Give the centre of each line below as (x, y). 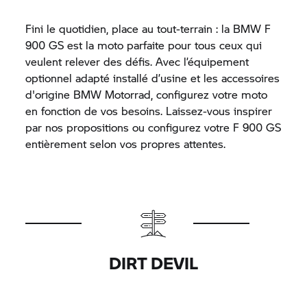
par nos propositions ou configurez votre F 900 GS (153, 127)
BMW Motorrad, (113, 94)
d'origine (50, 94)
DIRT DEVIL (153, 263)
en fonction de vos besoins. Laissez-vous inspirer (149, 111)
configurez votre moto (210, 94)
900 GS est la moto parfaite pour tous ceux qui (144, 45)
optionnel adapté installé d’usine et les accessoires (153, 78)
